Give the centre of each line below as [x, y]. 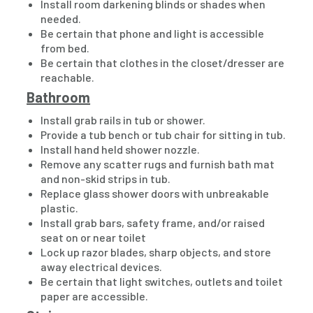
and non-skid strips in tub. [106, 179]
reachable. [68, 77]
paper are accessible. [95, 296]
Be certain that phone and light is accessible [153, 33]
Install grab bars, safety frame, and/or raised [153, 223]
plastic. [60, 208]
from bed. [65, 48]
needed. [61, 19]
